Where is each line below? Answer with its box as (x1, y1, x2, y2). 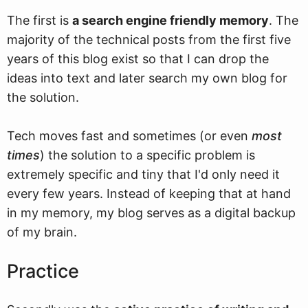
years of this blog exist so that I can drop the (7, 52, 269, 66)
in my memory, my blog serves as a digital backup (7, 206, 296, 220)
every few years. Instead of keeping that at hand (7, 186, 291, 201)
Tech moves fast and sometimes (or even (7, 129, 252, 143)
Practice (7, 260, 79, 283)
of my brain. (7, 225, 77, 239)
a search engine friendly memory (72, 13, 269, 27)
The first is (7, 13, 72, 27)
